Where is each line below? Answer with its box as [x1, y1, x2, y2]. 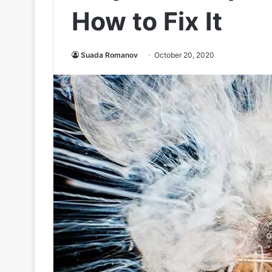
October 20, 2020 [154, 50, 214, 59]
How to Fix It [72, 6, 222, 36]
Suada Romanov [81, 50, 138, 59]
